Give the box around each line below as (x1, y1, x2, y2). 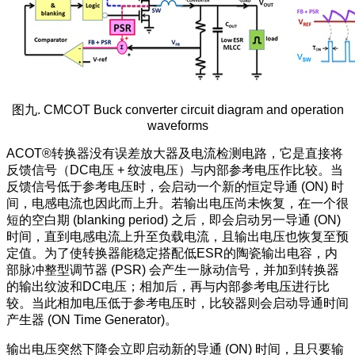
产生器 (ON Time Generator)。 (6, 312, 177, 326)
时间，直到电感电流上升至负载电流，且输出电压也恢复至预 (6, 229, 349, 243)
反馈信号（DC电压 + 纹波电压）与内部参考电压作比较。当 (6, 162, 343, 177)
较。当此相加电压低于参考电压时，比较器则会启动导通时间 (6, 296, 349, 310)
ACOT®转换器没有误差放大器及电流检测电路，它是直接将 (6, 146, 343, 160)
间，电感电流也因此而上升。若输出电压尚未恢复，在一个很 (6, 196, 349, 210)
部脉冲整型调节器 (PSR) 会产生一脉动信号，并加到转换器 (6, 262, 339, 277)
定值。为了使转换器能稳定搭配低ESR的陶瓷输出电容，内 (6, 246, 338, 260)
